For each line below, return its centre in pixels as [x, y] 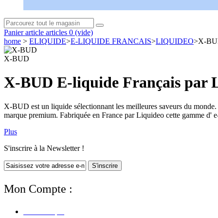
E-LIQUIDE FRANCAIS [111, 41]
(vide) [84, 32]
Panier [14, 32]
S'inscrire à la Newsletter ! [44, 148]
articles [56, 32]
